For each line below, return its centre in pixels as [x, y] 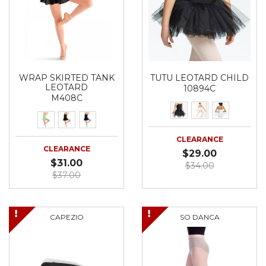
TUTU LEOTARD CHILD [199, 78]
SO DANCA [199, 217]
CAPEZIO [66, 217]
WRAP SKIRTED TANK [66, 78]
